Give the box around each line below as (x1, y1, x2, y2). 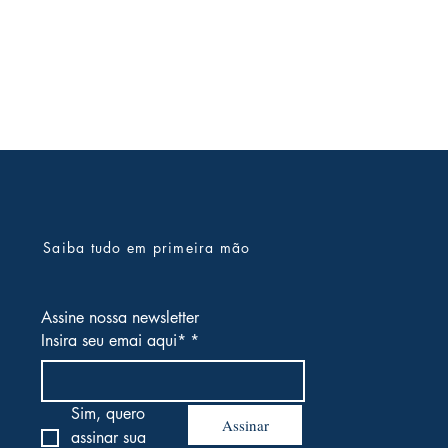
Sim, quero (71, 403, 145, 425)
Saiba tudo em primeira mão (43, 238, 251, 258)
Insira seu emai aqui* (41, 330, 186, 352)
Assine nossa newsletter (41, 307, 199, 329)
